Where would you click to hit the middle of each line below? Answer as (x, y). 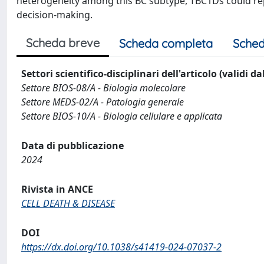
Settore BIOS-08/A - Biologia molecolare (103, 88)
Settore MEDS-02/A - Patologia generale (103, 102)
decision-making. (55, 15)
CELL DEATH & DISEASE (68, 203)
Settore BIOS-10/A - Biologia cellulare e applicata (122, 116)
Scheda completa (166, 43)
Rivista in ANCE (57, 189)
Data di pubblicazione (72, 146)
